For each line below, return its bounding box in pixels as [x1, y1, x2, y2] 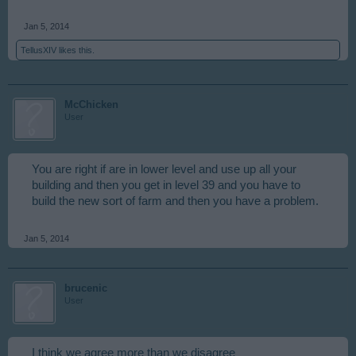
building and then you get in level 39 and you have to [32, 179, 300, 192]
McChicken [64, 99, 118, 111]
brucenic [64, 282, 107, 295]
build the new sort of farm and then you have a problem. [32, 195, 319, 208]
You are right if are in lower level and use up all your [32, 163, 296, 176]
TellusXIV [21, 45, 56, 56]
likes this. [56, 45, 95, 56]
